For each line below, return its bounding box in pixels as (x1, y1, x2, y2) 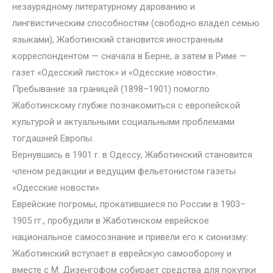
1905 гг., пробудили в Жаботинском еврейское (12, 215, 209, 226)
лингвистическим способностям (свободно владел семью (12, 18, 260, 29)
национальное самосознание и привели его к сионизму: (12, 232, 248, 243)
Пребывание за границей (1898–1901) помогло (12, 83, 210, 94)
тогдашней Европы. (12, 133, 94, 144)
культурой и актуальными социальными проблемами (12, 116, 235, 127)
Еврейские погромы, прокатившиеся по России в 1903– (12, 199, 246, 210)
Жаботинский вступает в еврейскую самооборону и (12, 248, 232, 259)
